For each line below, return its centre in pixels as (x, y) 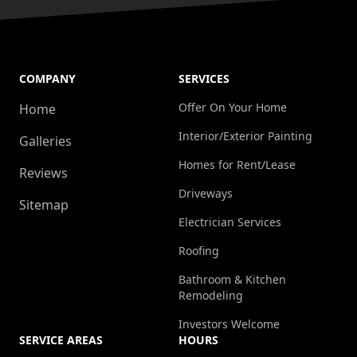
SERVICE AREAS (61, 340)
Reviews (43, 173)
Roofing (199, 251)
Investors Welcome (229, 324)
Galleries (45, 141)
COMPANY (47, 79)
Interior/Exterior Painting (245, 136)
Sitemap (44, 205)
